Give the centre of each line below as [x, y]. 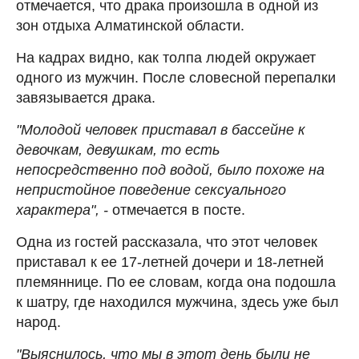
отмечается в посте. [177, 210]
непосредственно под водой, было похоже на [170, 169]
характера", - [62, 210]
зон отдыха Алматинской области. [130, 25]
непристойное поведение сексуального [151, 190]
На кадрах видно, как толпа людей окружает [166, 57]
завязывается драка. [86, 97]
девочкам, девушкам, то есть [118, 149]
